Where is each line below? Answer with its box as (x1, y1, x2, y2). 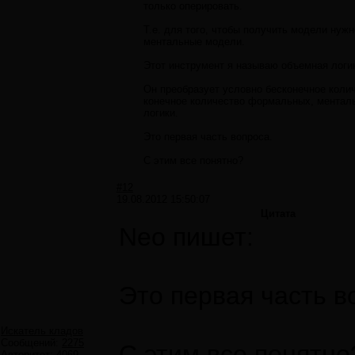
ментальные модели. (143, 36, 245, 48)
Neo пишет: (119, 223, 254, 252)
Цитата (261, 208, 296, 220)
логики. (143, 107, 178, 120)
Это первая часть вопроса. (143, 131, 273, 143)
